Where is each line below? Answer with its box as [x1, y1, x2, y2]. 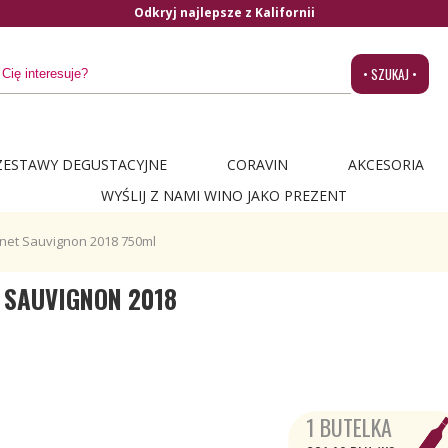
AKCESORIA [348, 155, 424, 174]
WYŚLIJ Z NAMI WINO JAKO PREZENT [101, 186, 347, 205]
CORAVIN [227, 155, 288, 174]
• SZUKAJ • [362, 64, 417, 84]
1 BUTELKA [306, 411, 393, 443]
